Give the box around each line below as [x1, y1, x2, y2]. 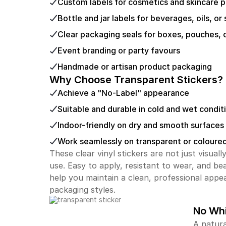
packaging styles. [49, 184, 116, 195]
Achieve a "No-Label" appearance [57, 87, 189, 98]
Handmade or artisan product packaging [57, 61, 212, 72]
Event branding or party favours [57, 45, 180, 55]
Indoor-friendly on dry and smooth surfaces [57, 120, 224, 130]
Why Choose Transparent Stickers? [49, 73, 223, 86]
